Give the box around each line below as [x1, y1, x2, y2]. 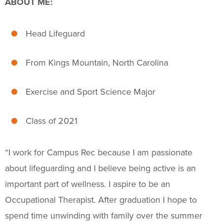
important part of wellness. [5, 179, 109, 189]
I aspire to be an [109, 179, 170, 189]
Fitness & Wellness [28, 2, 91, 14]
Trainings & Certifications [28, 65, 113, 76]
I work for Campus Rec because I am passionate [8, 147, 192, 158]
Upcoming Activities [10, 88, 93, 103]
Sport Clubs [28, 44, 68, 55]
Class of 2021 [26, 115, 77, 126]
